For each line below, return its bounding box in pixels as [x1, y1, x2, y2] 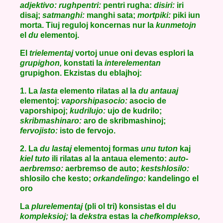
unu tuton [141, 144, 178, 153]
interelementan [105, 59, 161, 67]
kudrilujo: [70, 107, 106, 115]
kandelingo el [146, 174, 199, 183]
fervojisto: [20, 126, 58, 135]
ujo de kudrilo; [106, 107, 162, 115]
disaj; [20, 11, 42, 19]
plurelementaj [31, 202, 83, 211]
